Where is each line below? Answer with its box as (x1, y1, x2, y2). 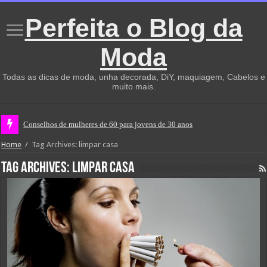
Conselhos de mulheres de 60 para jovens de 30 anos (23, 120, 193, 129)
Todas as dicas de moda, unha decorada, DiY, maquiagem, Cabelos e (2, 72, 265, 82)
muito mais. (111, 82, 156, 91)
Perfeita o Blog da (24, 14, 243, 42)
